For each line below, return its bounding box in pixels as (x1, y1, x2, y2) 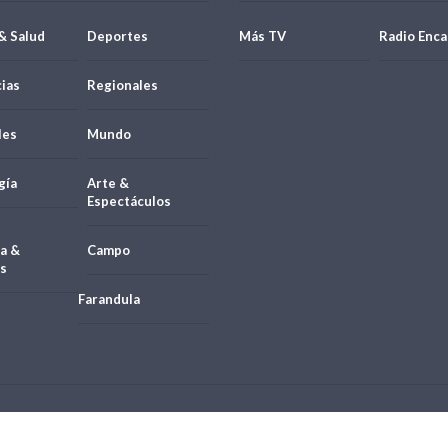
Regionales (86, 76, 158, 93)
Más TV (239, 27, 286, 44)
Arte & (86, 174, 129, 191)
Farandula (77, 290, 140, 307)
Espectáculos (86, 192, 171, 209)
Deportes (86, 27, 148, 44)
